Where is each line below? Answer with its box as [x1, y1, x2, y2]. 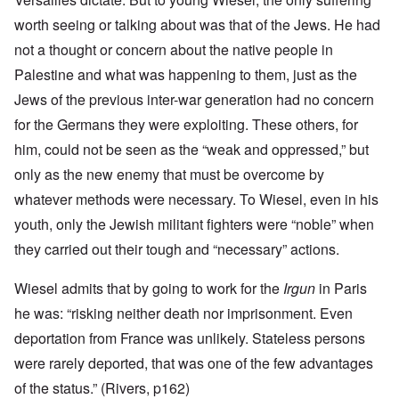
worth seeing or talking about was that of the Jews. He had [14, 14, 380, 36]
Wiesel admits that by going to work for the [14, 278, 283, 299]
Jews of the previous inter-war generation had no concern [14, 89, 374, 110]
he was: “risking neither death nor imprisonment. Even [14, 303, 353, 324]
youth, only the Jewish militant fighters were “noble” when [14, 214, 374, 235]
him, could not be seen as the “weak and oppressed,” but [14, 139, 369, 160]
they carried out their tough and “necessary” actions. [14, 239, 339, 260]
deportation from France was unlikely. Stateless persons [14, 328, 365, 349]
